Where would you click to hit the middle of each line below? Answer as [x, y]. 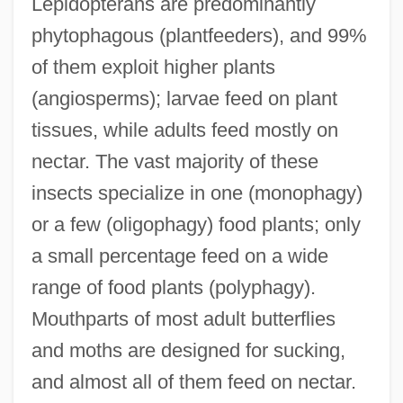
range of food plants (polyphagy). [173, 287]
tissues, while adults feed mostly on [184, 130]
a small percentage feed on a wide [179, 255]
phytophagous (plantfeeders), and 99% [199, 35]
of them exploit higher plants [153, 67]
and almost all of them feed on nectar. [193, 381]
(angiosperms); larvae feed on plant [184, 98]
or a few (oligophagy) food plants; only [196, 224]
